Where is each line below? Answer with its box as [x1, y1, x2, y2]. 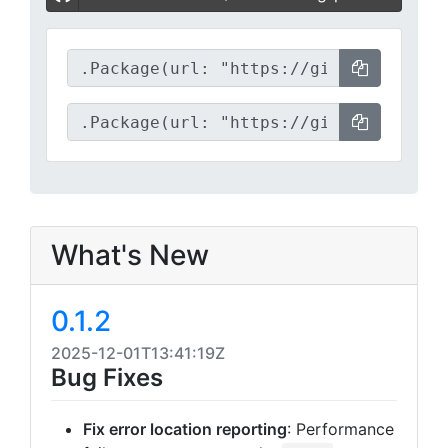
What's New [51, 238, 209, 272]
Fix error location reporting [83, 419, 287, 440]
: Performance [287, 419, 394, 440]
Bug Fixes [51, 363, 163, 392]
